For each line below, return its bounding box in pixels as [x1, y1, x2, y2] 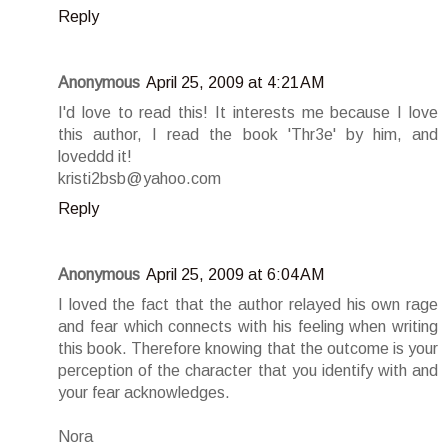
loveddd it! [58, 147, 132, 165]
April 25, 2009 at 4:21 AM [146, 73, 324, 91]
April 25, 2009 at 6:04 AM [146, 265, 324, 283]
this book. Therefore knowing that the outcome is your [58, 339, 438, 357]
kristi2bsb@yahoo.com [58, 169, 221, 187]
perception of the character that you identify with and [58, 361, 438, 379]
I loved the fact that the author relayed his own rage [58, 295, 438, 313]
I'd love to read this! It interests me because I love [58, 103, 438, 121]
